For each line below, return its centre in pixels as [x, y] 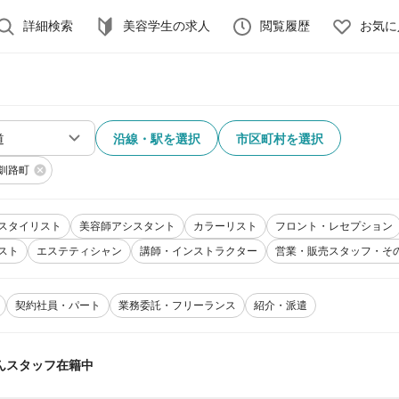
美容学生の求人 [167, 26]
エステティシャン [79, 251]
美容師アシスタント [127, 226]
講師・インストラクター [199, 251]
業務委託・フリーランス [177, 305]
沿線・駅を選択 [157, 139]
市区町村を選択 [280, 139]
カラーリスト [225, 226]
